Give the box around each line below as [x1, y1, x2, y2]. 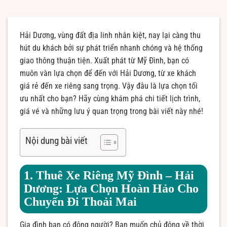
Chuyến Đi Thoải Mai [24, 195, 137, 208]
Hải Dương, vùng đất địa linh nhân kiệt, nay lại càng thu [20, 30, 201, 40]
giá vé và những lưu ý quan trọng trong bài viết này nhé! [20, 106, 203, 116]
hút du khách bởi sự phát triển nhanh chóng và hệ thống [20, 43, 203, 53]
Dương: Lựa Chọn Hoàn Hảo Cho [24, 181, 199, 195]
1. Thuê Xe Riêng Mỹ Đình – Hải [24, 168, 194, 182]
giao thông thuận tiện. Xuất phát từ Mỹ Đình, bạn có [20, 55, 189, 65]
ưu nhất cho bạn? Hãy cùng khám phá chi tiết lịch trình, [20, 93, 200, 103]
